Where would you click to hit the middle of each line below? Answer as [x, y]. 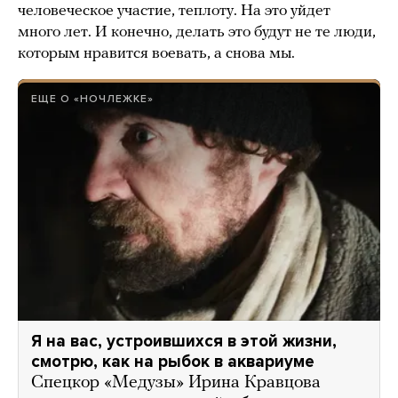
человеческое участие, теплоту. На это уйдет [174, 11]
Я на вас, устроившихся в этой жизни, [184, 341]
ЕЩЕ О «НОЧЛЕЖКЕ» [92, 98]
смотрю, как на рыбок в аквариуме [173, 361]
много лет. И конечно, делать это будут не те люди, [197, 32]
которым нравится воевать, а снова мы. [156, 53]
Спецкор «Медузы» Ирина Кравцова [176, 382]
